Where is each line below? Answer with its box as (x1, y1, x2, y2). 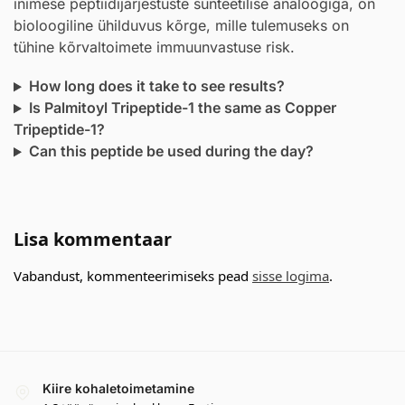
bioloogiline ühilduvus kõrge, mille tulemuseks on (14, 16, 349, 35)
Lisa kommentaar (14, 227, 172, 252)
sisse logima (252, 267, 329, 286)
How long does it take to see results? (28, 77, 285, 96)
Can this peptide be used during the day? (28, 142, 314, 161)
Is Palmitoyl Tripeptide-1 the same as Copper (28, 99, 336, 118)
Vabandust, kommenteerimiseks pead (14, 267, 252, 286)
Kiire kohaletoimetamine (42, 381, 194, 397)
